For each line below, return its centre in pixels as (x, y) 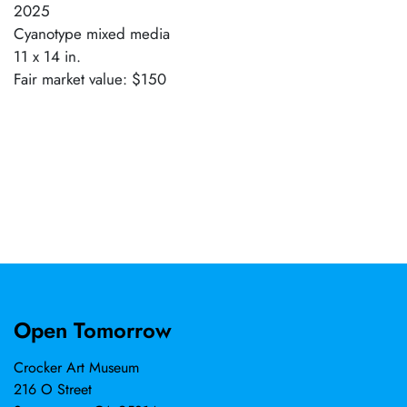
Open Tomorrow (93, 330)
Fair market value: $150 (90, 79)
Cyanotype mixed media (92, 33)
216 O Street (53, 389)
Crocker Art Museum (76, 367)
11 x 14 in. (47, 56)
